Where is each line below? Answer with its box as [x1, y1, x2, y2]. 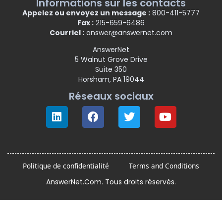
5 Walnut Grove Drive [74, 54, 148, 64]
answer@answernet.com [84, 28, 172, 38]
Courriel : [50, 28, 84, 38]
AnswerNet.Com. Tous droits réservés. [46, 176, 176, 187]
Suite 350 [95, 64, 127, 74]
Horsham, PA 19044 [78, 74, 144, 84]
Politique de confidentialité [23, 161, 109, 170]
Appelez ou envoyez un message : [22, 8, 150, 18]
